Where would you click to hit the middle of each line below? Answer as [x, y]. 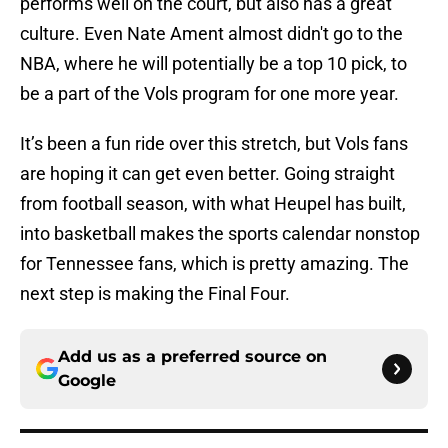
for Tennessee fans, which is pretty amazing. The [214, 264]
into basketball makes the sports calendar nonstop [220, 234]
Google [87, 381]
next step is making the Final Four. [155, 294]
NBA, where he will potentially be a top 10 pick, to [213, 64]
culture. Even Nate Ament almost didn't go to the [211, 34]
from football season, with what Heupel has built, [213, 204]
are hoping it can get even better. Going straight [207, 174]
